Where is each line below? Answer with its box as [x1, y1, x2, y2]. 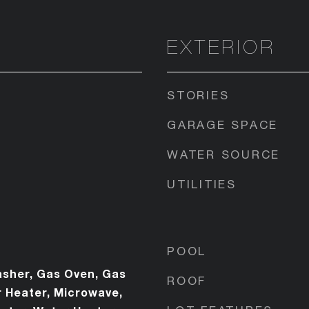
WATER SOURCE [167, 147, 280, 161]
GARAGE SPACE [167, 117, 278, 132]
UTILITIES [167, 177, 237, 191]
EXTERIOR [167, 34, 276, 58]
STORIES [167, 88, 230, 102]
